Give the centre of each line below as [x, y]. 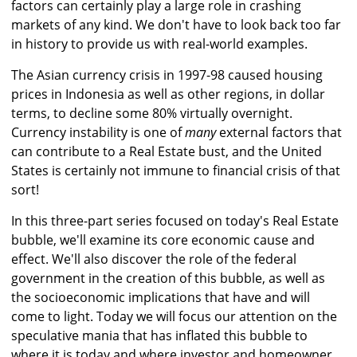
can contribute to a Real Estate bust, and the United [167, 152]
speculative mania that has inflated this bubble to [159, 336]
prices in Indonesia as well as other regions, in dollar [168, 94]
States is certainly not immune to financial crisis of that [176, 171]
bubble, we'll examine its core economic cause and [163, 240]
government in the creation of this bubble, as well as [168, 279]
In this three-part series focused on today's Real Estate [175, 221]
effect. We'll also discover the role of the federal [154, 259]
